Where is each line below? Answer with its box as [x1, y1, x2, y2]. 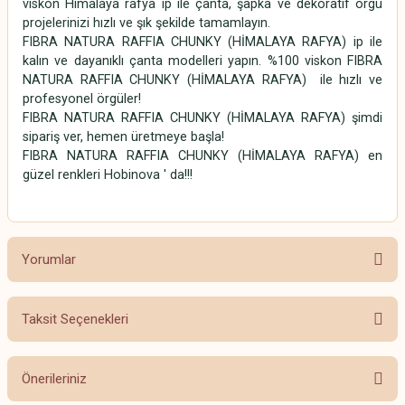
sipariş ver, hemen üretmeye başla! [23, 129, 224, 146]
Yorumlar [22, 251, 76, 268]
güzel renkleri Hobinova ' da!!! [23, 167, 193, 184]
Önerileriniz [22, 371, 87, 388]
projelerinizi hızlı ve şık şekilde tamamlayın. [23, 15, 270, 32]
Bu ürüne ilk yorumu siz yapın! [126, 332, 279, 346]
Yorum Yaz [175, 386, 230, 400]
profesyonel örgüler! [23, 91, 145, 108]
